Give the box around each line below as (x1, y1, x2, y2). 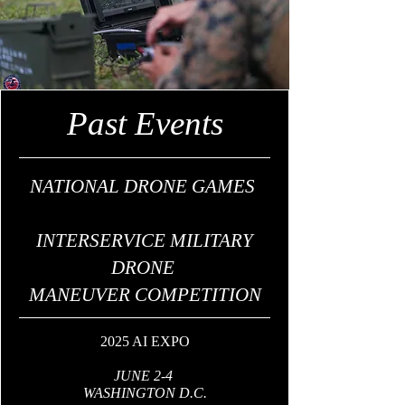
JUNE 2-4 (113, 368, 176, 383)
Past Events (66, 105, 223, 142)
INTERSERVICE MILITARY (36, 230, 253, 251)
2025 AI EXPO (99, 334, 190, 349)
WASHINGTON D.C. (82, 385, 207, 400)
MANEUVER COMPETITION (28, 284, 261, 306)
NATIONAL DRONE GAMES (30, 175, 259, 197)
